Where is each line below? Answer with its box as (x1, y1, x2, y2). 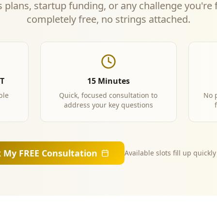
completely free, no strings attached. (27, 13, 190, 26)
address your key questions (63, 100, 153, 109)
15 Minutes (87, 76, 130, 86)
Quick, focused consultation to (59, 91, 158, 100)
